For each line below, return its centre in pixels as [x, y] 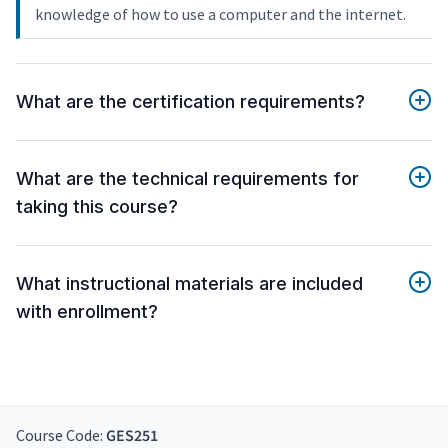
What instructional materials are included [189, 284]
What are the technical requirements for [187, 179]
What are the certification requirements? [190, 102]
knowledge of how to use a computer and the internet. [220, 14]
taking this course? [97, 207]
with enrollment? [87, 312]
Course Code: [61, 435]
